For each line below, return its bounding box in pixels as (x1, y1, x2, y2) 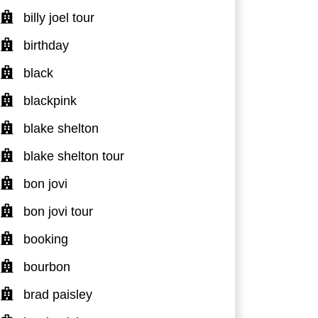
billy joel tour (23, 10, 94, 25)
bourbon (23, 259, 70, 274)
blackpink (23, 93, 77, 108)
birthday (23, 38, 69, 53)
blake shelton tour (23, 148, 124, 163)
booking (23, 231, 68, 246)
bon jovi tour (23, 204, 93, 219)
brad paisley (23, 287, 92, 302)
